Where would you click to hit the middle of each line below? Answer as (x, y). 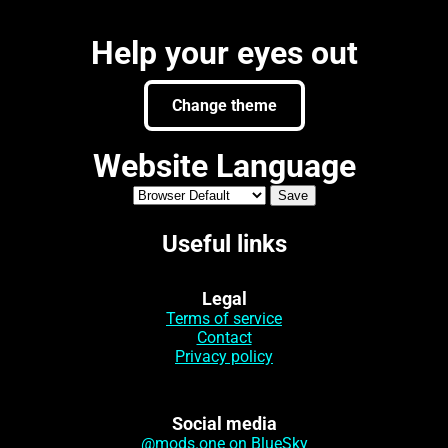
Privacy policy (224, 357)
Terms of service (224, 319)
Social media (224, 423)
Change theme (224, 106)
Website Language (224, 166)
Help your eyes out (224, 53)
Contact (224, 338)
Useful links (224, 244)
